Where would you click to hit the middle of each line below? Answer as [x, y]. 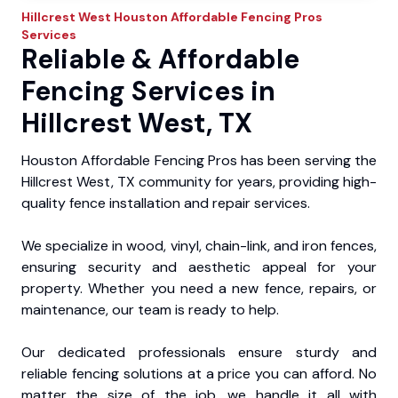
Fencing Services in [148, 91]
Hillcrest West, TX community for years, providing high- [199, 181]
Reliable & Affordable [160, 59]
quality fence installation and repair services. [166, 203]
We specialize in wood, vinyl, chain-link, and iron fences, [199, 245]
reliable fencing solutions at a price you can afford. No [199, 373]
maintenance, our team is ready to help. [150, 309]
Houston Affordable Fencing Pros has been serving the [199, 160]
